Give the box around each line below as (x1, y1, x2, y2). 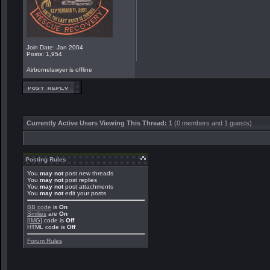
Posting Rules (25, 156, 66, 163)
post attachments (63, 183, 113, 190)
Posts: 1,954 (27, 51, 62, 57)
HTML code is (27, 224, 67, 230)
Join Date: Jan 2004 (27, 44, 83, 51)
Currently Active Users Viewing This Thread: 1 (27, 119, 174, 127)
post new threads (63, 170, 113, 177)
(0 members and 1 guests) (174, 119, 252, 127)
